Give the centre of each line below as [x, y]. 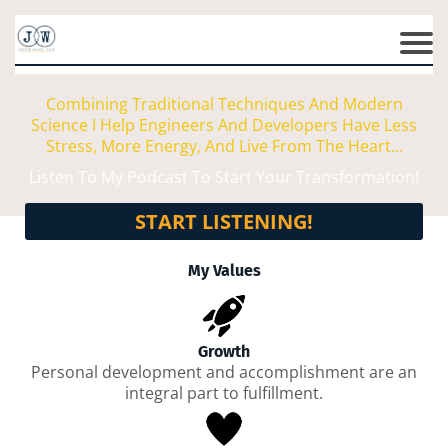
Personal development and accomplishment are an [224, 371]
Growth [224, 351]
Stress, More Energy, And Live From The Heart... [224, 145]
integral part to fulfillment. [224, 392]
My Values [224, 270]
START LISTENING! [224, 221]
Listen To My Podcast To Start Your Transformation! [224, 176]
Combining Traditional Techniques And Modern [224, 103]
